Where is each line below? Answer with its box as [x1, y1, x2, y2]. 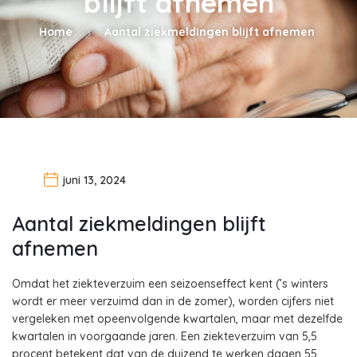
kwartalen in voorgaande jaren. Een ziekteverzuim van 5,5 [12, 328, 317, 343]
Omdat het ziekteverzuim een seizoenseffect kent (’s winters [12, 276, 328, 291]
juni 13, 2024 [62, 173, 126, 187]
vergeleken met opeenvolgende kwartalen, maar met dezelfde [12, 311, 343, 326]
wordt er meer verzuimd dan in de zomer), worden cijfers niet [12, 293, 334, 308]
